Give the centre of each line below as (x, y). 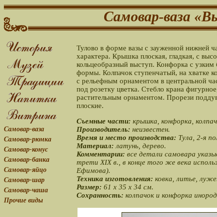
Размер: (90, 187)
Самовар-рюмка (28, 139)
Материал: (96, 146)
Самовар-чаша (26, 190)
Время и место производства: (127, 138)
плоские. (90, 106)
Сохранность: (101, 195)
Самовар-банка (27, 160)
